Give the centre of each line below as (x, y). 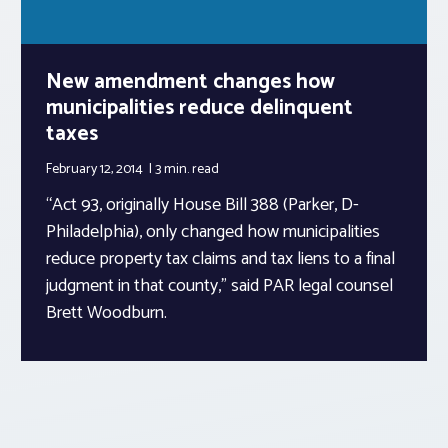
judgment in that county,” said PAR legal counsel (219, 285)
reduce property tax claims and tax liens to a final (220, 258)
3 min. (173, 169)
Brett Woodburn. (106, 312)
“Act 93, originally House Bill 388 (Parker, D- (202, 204)
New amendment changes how (190, 81)
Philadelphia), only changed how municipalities (213, 231)
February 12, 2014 (96, 169)
